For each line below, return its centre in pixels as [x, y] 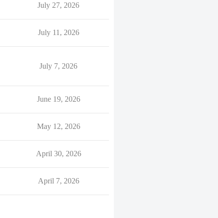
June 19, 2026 [58, 99]
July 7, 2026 [58, 66]
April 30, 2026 [58, 154]
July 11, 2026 [58, 32]
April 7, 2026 [58, 181]
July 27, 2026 [58, 5]
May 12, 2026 [58, 126]
